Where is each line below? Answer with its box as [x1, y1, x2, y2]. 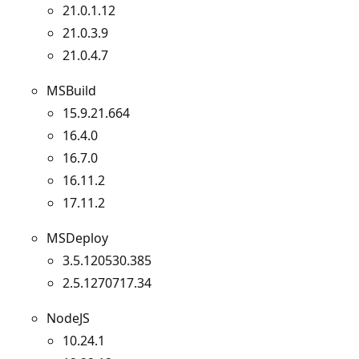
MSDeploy [46, 228, 108, 247]
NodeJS [46, 309, 90, 327]
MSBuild [46, 81, 96, 99]
